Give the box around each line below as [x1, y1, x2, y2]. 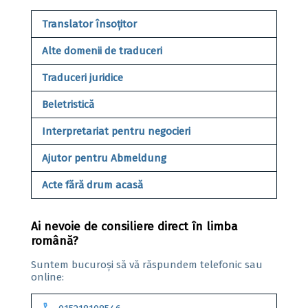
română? [31, 234, 78, 248]
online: [31, 271, 64, 283]
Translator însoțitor [42, 18, 137, 30]
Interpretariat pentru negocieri [42, 125, 190, 137]
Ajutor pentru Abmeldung [42, 152, 166, 164]
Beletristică [42, 98, 94, 111]
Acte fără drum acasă [42, 179, 143, 191]
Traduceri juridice [42, 71, 123, 84]
